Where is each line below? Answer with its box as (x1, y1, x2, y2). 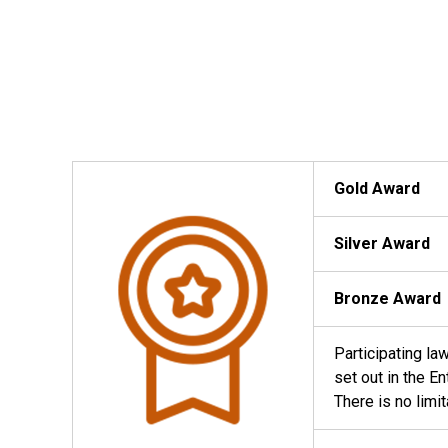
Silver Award (334, 234, 430, 253)
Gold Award (334, 179, 420, 198)
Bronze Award (334, 289, 441, 308)
